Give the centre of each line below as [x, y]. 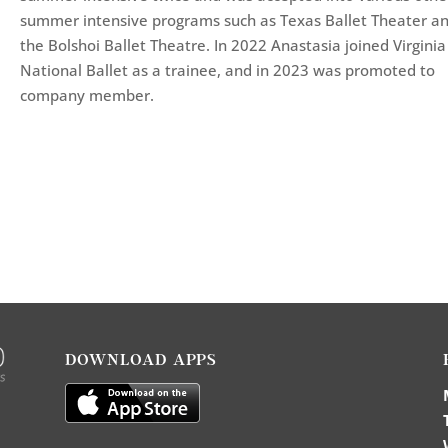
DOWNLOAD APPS [141, 358]
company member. [87, 95]
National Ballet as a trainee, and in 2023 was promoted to [228, 70]
